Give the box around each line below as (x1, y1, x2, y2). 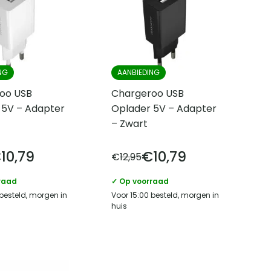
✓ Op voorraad (111, 176, 169, 187)
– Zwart (111, 117, 148, 131)
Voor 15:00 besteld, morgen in (111, 190, 220, 201)
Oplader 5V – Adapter (111, 102, 217, 116)
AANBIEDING (117, 67, 160, 78)
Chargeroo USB (111, 87, 184, 101)
